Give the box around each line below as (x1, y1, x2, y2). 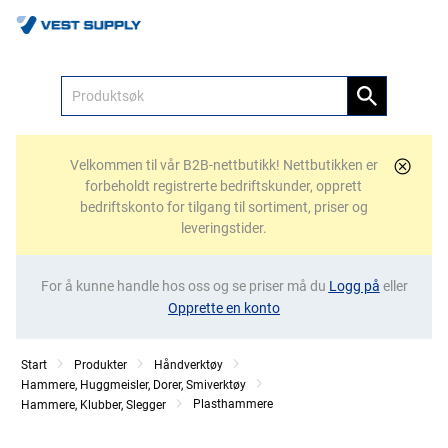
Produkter (74, 358, 127, 372)
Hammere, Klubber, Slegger (21, 398, 166, 412)
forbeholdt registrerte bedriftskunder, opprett (85, 178, 363, 194)
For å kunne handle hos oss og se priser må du (40, 278, 329, 294)
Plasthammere (193, 397, 273, 411)
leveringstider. (180, 220, 267, 236)
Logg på (328, 278, 380, 294)
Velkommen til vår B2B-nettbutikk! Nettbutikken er (69, 157, 378, 173)
